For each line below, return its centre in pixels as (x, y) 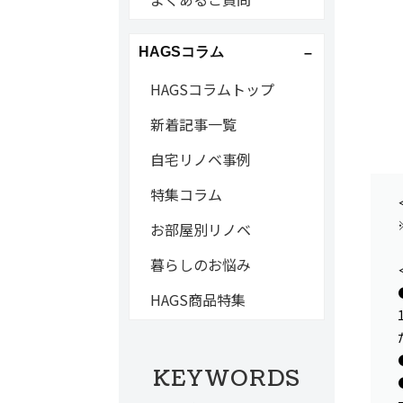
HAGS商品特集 (197, 300)
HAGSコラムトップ (212, 89)
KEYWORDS (227, 379)
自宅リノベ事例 (200, 159)
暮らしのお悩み (200, 264)
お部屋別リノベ (200, 229)
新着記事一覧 (193, 124)
